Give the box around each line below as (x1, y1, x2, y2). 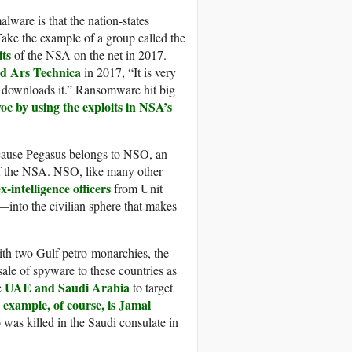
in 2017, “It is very (81, 64, 176, 81)
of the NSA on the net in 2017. (11, 46, 167, 64)
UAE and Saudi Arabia (5, 278, 130, 297)
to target (130, 279, 173, 296)
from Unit (111, 180, 163, 197)
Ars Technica (10, 63, 81, 82)
